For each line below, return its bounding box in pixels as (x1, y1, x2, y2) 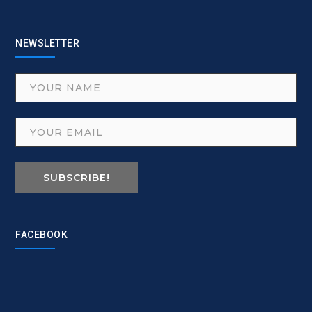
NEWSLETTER (15, 38, 80, 49)
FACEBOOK (15, 229, 68, 241)
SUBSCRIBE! (43, 171, 111, 185)
